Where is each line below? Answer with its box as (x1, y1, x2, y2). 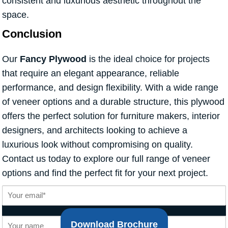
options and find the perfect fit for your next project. (2, 168, 208, 179)
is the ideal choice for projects (87, 54, 210, 65)
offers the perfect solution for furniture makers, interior (2, 111, 220, 122)
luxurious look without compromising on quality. (2, 139, 193, 150)
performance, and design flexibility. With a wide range (2, 82, 218, 93)
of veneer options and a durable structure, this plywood (2, 97, 224, 107)
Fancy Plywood (20, 54, 87, 65)
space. (2, 10, 29, 20)
